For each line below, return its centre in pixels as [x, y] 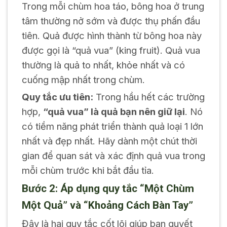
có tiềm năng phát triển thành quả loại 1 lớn [112, 126]
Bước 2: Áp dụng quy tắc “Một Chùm [108, 188]
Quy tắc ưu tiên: [57, 97]
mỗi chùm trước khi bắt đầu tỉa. [88, 170]
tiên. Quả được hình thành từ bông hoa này [111, 35]
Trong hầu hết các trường [149, 97]
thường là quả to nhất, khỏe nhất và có [103, 65]
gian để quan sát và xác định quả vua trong [113, 155]
